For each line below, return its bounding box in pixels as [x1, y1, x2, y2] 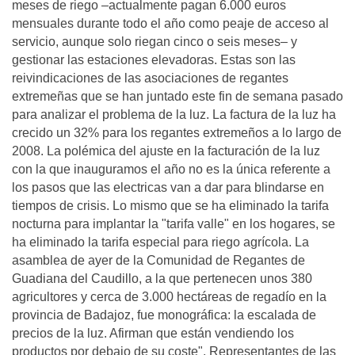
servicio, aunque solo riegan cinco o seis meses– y [12, 35, 297, 48]
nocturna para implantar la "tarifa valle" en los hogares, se [12, 217, 335, 231]
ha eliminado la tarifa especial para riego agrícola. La [12, 235, 309, 249]
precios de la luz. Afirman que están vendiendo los [12, 326, 294, 340]
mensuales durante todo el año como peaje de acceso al [12, 17, 329, 30]
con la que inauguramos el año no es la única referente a [12, 162, 330, 176]
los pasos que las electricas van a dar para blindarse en [12, 181, 324, 194]
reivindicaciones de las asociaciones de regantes [12, 71, 288, 85]
